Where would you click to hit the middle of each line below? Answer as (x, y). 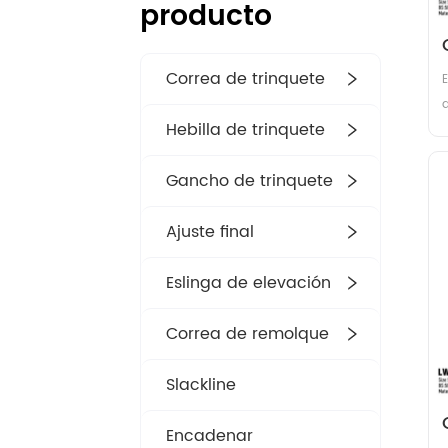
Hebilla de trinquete (246, 130)
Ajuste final (210, 232)
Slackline (201, 385)
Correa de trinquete (246, 79)
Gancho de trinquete (250, 181)
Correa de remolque (248, 334)
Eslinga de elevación (249, 283)
